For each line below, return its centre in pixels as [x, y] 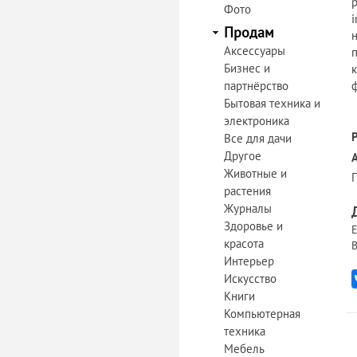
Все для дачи [258, 138]
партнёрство [256, 86]
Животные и [255, 173]
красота [244, 243]
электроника [257, 121]
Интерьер [249, 261]
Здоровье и [253, 226]
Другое [243, 156]
